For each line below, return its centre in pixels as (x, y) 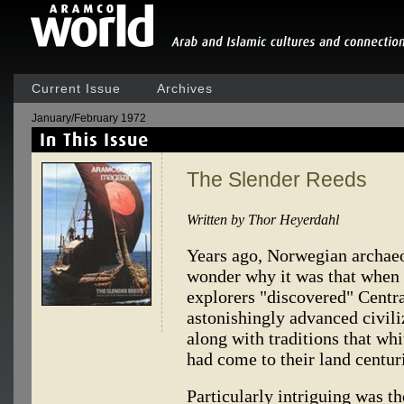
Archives (185, 88)
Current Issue (76, 88)
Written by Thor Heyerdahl (263, 220)
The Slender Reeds (277, 180)
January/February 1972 (89, 118)
